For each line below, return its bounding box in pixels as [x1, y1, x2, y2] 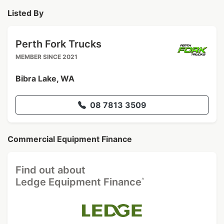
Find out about [15, 164, 85, 176]
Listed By [7, 8, 43, 18]
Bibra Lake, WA [15, 73, 74, 83]
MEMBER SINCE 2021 [15, 53, 77, 60]
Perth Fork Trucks [15, 38, 101, 50]
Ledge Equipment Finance [15, 176, 141, 188]
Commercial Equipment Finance [7, 134, 132, 144]
